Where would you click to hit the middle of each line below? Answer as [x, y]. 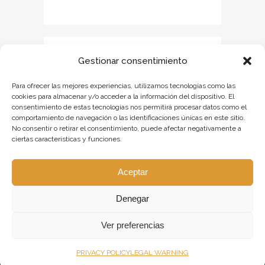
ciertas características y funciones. [67, 139]
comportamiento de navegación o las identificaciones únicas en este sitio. [128, 117]
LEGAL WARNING [159, 252]
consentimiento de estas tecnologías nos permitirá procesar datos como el [129, 107]
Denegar [132, 198]
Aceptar [132, 172]
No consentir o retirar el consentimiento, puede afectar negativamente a [127, 128]
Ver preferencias [132, 225]
